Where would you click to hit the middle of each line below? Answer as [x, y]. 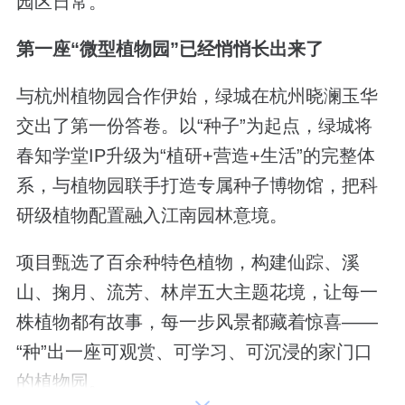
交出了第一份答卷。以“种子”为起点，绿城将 [194, 126]
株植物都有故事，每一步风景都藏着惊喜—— [197, 322]
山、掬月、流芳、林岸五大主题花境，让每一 [197, 292]
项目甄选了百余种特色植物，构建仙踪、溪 [188, 263]
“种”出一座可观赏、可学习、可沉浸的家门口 [194, 352]
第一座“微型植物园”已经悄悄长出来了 [170, 48]
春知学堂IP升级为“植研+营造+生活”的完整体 [195, 156]
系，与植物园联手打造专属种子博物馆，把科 [197, 186]
